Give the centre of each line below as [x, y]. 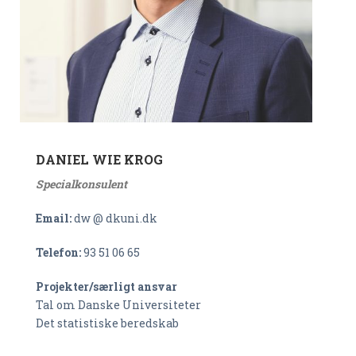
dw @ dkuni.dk [116, 218]
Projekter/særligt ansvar [106, 286]
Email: [55, 218]
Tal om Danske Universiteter [118, 305]
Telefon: [60, 252]
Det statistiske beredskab [107, 323]
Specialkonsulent [81, 184]
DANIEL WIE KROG [99, 159]
